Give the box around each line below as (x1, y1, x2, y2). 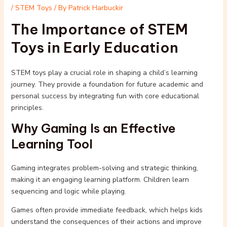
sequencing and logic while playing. (11, 186, 126, 196)
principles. (11, 102, 44, 112)
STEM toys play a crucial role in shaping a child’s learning (11, 67, 198, 78)
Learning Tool (11, 136, 93, 152)
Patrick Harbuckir (68, 3, 123, 13)
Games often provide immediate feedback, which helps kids (11, 205, 203, 215)
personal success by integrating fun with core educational (11, 91, 199, 101)
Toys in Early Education (11, 38, 178, 56)
